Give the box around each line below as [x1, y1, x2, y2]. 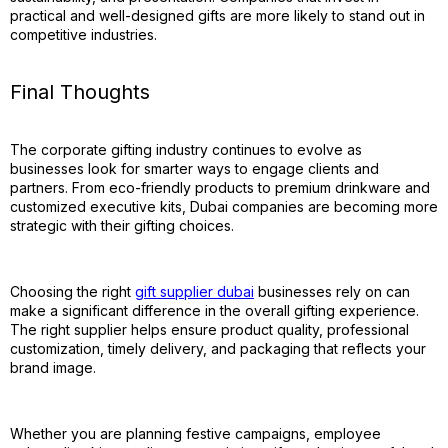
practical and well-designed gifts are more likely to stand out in [10, 7, 425, 24]
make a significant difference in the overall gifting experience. [10, 302, 419, 319]
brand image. [10, 359, 96, 376]
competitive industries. [10, 26, 157, 43]
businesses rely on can [254, 283, 410, 300]
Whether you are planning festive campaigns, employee [10, 425, 381, 442]
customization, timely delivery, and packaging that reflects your [10, 340, 426, 357]
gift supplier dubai [135, 283, 254, 300]
